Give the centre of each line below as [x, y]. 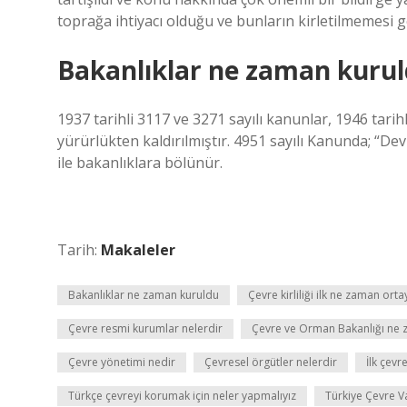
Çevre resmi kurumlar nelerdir [145, 328]
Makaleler [138, 250]
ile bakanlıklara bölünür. [140, 163]
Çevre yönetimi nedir [122, 362]
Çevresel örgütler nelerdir [271, 362]
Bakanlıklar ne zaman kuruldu [144, 295]
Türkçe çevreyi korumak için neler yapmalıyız [182, 396]
